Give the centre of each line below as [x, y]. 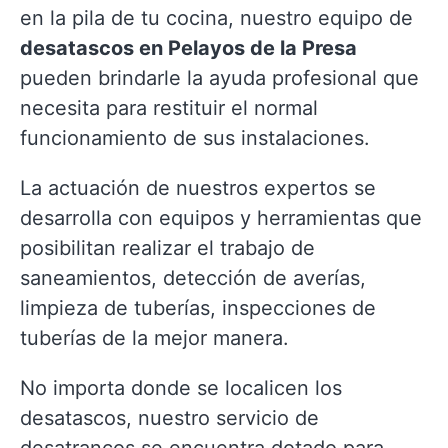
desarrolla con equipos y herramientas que [221, 218]
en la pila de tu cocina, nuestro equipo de [216, 18]
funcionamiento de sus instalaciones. [195, 138]
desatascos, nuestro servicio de [169, 418]
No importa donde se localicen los [181, 388]
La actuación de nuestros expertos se [198, 188]
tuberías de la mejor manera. [154, 338]
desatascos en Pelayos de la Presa [188, 48]
